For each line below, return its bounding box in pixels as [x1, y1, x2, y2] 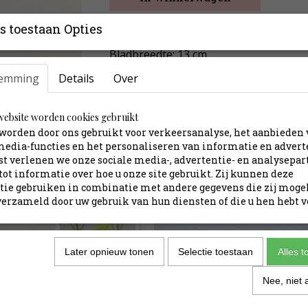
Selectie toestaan [178, 246, 253, 257]
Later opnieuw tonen [65, 246, 154, 257]
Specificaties [109, 79, 191, 96]
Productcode [109, 104, 157, 115]
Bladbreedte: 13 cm [109, 47, 207, 62]
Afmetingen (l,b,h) [109, 121, 179, 132]
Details [58, 71, 94, 86]
